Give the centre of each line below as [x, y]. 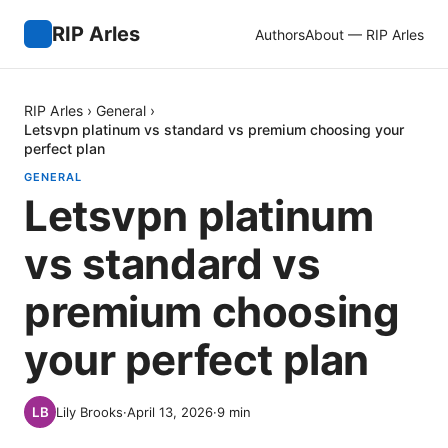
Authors [280, 34]
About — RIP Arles [364, 34]
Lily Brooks [89, 412]
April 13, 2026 [170, 412]
